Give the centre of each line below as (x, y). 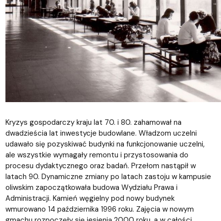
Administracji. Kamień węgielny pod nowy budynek (90, 198)
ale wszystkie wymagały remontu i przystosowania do (97, 155)
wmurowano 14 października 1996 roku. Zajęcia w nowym (99, 209)
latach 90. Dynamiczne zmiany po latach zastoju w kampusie (108, 176)
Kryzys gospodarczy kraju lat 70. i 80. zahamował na (93, 122)
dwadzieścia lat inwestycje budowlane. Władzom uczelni (101, 133)
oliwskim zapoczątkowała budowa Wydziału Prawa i (91, 187)
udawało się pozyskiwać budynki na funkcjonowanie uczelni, (105, 144)
